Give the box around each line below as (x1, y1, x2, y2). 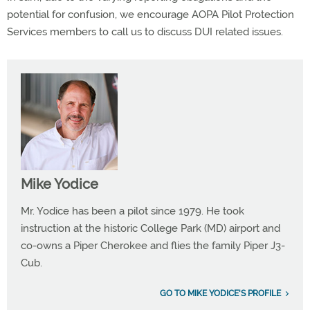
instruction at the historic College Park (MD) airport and (21, 222, 280, 235)
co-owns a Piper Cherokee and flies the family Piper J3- (21, 239, 285, 253)
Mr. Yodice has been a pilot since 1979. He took (21, 205, 244, 218)
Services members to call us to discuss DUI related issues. (7, 26, 283, 39)
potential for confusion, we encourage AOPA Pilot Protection (7, 8, 294, 21)
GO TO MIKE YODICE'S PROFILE (160, 289, 281, 299)
